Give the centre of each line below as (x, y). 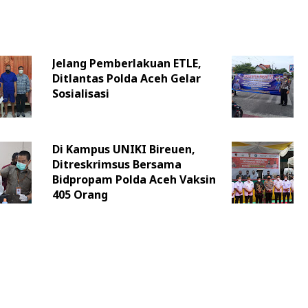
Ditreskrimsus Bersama (117, 165)
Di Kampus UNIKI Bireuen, (123, 150)
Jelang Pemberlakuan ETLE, (126, 64)
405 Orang (80, 195)
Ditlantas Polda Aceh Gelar (126, 79)
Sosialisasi (80, 94)
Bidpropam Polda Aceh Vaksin (134, 180)
